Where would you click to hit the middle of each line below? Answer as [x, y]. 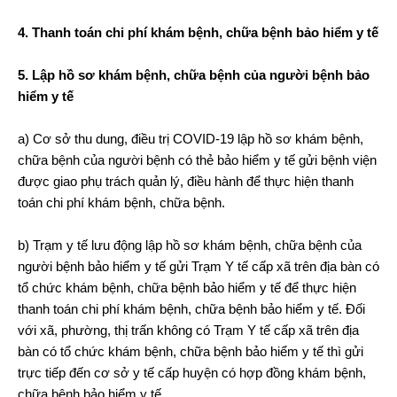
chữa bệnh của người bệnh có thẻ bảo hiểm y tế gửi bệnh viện [197, 160]
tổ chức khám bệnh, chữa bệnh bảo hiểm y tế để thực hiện [187, 287]
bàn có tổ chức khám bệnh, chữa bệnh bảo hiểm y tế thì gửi [191, 351]
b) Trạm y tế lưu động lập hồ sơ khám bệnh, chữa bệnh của [190, 245]
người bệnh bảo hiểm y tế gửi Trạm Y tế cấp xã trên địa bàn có [198, 266]
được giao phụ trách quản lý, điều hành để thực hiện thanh [186, 181]
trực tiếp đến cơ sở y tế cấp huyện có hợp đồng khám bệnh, [192, 372]
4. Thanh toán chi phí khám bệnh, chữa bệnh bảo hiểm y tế [198, 32]
